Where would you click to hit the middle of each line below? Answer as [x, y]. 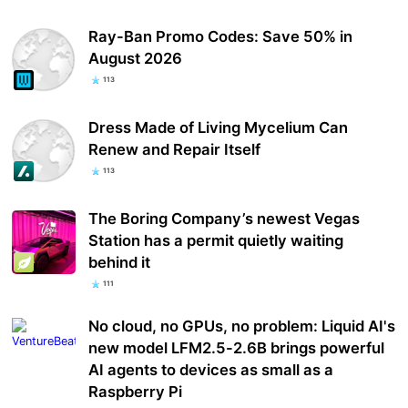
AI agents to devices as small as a [211, 370]
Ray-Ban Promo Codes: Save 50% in [221, 36]
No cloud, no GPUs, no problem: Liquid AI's [242, 326]
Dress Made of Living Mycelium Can [219, 127]
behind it [120, 263]
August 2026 [136, 58]
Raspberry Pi [136, 392]
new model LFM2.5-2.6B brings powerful [237, 348]
